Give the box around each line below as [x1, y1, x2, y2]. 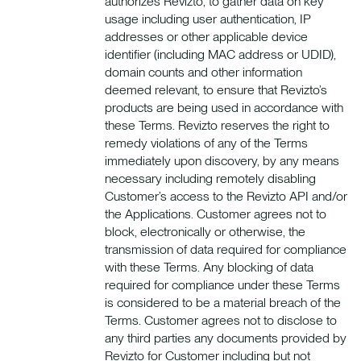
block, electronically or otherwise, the [105, 223, 305, 239]
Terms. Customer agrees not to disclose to [105, 312, 337, 328]
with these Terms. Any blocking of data [105, 259, 313, 275]
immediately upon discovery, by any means [105, 152, 339, 168]
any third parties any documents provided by [105, 330, 346, 346]
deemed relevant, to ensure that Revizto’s [105, 81, 327, 98]
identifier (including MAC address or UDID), [105, 46, 336, 62]
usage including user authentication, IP [105, 10, 311, 27]
